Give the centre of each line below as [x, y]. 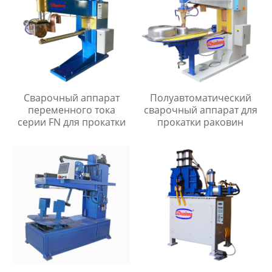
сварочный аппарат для [200, 110]
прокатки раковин [201, 122]
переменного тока [71, 110]
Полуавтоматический [200, 97]
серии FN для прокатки [71, 122]
